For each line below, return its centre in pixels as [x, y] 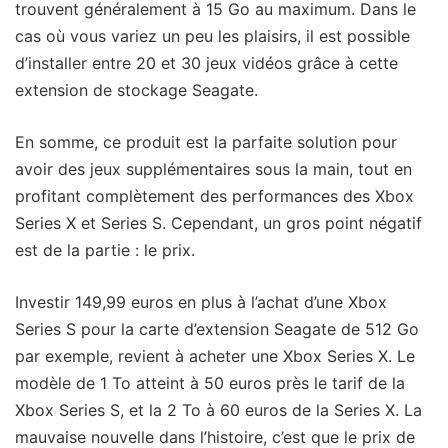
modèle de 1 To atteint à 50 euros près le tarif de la [210, 382]
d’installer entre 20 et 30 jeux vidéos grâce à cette [206, 62]
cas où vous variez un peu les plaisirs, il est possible [212, 35]
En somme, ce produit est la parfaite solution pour [206, 141]
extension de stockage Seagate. [136, 89]
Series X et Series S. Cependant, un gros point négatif [218, 222]
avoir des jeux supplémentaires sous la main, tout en [213, 168]
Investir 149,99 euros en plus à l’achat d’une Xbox [201, 301]
